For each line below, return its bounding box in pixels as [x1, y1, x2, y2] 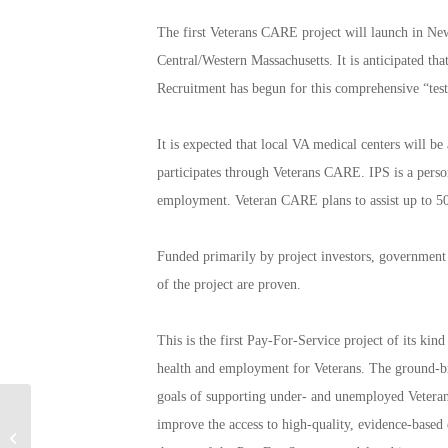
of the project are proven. [156, 276, 301, 292]
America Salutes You [35, 409, 159, 425]
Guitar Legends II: [35, 430, 137, 446]
